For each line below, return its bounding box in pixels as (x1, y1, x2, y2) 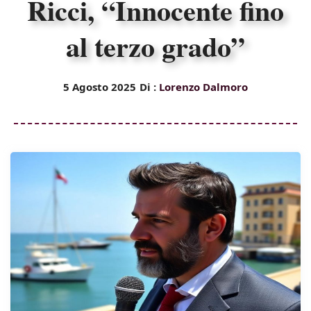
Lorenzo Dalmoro (159, 80, 248, 94)
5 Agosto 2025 (63, 80, 136, 94)
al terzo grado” (66, 26, 245, 67)
